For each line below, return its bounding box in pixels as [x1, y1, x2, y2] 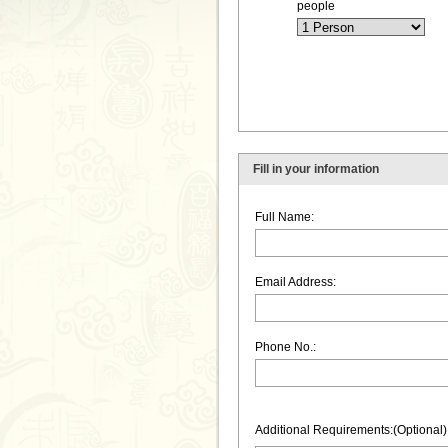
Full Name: [254, 210, 314, 224]
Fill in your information [252, 162, 379, 176]
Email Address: [254, 275, 336, 289]
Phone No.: [254, 340, 316, 354]
